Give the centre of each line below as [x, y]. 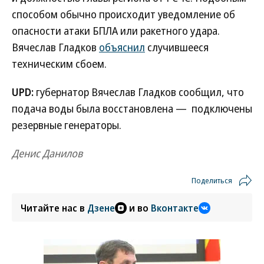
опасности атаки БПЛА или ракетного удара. [116, 31]
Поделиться [212, 180]
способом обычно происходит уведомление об [123, 14]
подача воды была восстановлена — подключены [132, 108]
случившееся [177, 47]
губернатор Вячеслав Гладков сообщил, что [139, 92]
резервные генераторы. [67, 125]
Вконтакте [175, 208]
